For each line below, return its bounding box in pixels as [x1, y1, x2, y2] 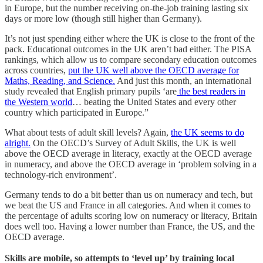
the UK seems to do [171, 127, 244, 137]
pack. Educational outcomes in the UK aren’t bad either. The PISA [5, 43, 251, 54]
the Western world [5, 96, 72, 107]
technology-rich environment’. [5, 169, 117, 180]
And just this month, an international [115, 75, 251, 86]
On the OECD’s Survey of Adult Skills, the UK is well [31, 137, 236, 148]
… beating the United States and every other [72, 96, 236, 107]
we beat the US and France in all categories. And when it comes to [5, 200, 251, 210]
